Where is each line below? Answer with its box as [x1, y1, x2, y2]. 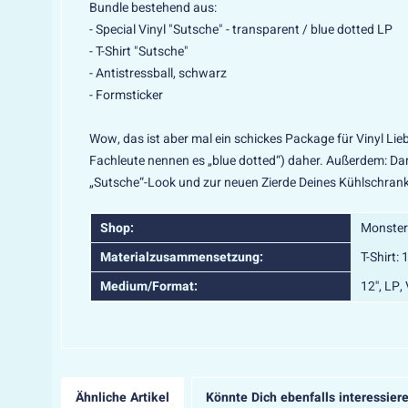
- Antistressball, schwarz [89, 64, 227, 83]
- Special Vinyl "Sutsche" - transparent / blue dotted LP [89, 20, 393, 39]
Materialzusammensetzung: [100, 248, 263, 267]
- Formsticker [89, 86, 166, 105]
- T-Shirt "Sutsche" [89, 42, 189, 61]
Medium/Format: [100, 277, 198, 296]
